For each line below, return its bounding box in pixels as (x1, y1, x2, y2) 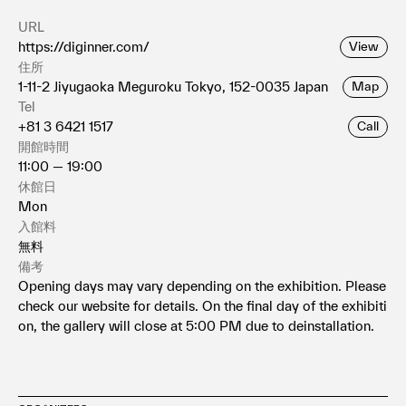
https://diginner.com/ (18, 38, 150, 54)
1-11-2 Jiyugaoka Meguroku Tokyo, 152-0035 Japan (18, 78, 328, 94)
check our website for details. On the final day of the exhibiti (18, 297, 387, 314)
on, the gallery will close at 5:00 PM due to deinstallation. (18, 317, 374, 333)
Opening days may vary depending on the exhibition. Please (18, 277, 386, 294)
